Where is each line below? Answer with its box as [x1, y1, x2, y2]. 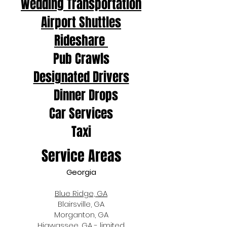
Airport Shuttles [41, 13, 121, 31]
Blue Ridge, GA [55, 188, 107, 199]
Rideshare [54, 31, 108, 50]
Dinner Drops [44, 86, 118, 104]
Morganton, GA [54, 209, 108, 220]
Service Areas [41, 145, 121, 166]
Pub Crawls [53, 50, 109, 68]
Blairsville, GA [58, 199, 104, 209]
